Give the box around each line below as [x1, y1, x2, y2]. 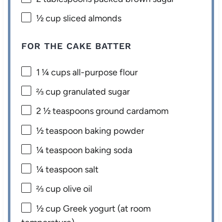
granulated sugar [61, 86, 130, 98]
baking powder [83, 125, 145, 136]
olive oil [61, 183, 93, 195]
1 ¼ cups [36, 66, 71, 78]
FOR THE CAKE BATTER [21, 40, 132, 51]
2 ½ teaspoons [36, 106, 94, 117]
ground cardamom [94, 106, 169, 117]
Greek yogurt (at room [61, 203, 151, 214]
